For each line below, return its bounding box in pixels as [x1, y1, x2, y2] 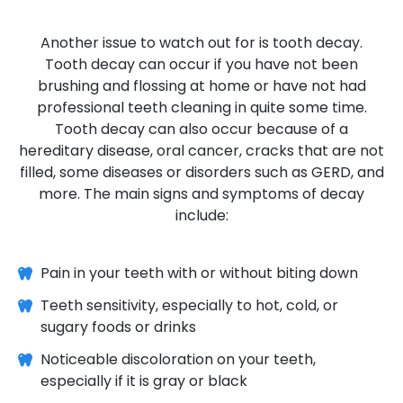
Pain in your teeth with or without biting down [40, 262, 362, 283]
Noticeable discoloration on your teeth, [40, 348, 316, 370]
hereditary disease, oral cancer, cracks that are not [19, 139, 384, 161]
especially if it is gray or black [40, 370, 247, 391]
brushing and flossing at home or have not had [37, 75, 366, 96]
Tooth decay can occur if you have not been [45, 53, 358, 75]
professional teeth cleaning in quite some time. [36, 96, 367, 118]
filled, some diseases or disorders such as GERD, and [19, 161, 384, 183]
